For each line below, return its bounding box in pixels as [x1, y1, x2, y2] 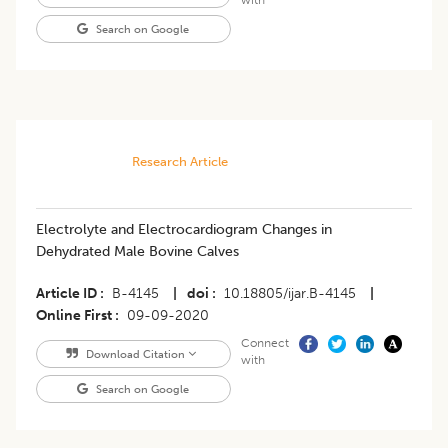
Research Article [131, 153, 228, 169]
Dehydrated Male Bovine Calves [36, 242, 239, 260]
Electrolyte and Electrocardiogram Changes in [36, 220, 332, 238]
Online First [36, 306, 112, 324]
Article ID [36, 284, 97, 302]
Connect [240, 335, 289, 350]
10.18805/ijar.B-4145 [224, 284, 356, 302]
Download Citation [82, 346, 188, 361]
